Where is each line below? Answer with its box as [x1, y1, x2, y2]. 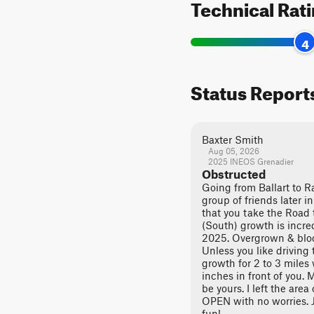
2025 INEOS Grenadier [207, 156, 294, 166]
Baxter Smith [202, 133, 264, 146]
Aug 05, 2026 [207, 146, 259, 156]
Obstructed [202, 167, 266, 181]
